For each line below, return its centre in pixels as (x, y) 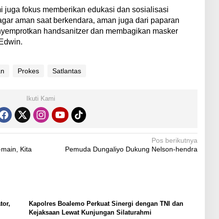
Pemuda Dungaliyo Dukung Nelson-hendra (131, 149)
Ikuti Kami (41, 98)
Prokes (28, 71)
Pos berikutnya (174, 140)
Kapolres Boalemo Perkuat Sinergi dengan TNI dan (106, 203)
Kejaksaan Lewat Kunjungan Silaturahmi (90, 212)
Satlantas (66, 71)
